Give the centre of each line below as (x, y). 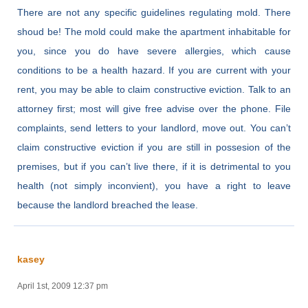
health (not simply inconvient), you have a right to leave (154, 185)
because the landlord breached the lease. (108, 205)
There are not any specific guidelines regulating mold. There (154, 12)
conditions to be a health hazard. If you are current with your (154, 70)
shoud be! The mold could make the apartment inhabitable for (154, 31)
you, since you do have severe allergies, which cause (154, 51)
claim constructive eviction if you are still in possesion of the (154, 147)
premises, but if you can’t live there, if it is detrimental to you (154, 166)
